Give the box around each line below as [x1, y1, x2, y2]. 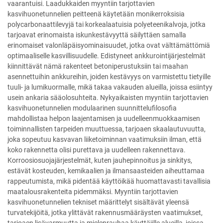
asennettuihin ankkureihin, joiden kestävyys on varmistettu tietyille [7, 73, 211, 81]
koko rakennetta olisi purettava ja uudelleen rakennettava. [7, 146, 186, 154]
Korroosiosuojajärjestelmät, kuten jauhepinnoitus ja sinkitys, [7, 156, 192, 165]
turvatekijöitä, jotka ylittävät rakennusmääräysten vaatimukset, [7, 209, 203, 217]
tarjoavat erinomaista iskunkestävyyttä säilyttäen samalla [7, 31, 186, 39]
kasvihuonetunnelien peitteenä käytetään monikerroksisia [7, 10, 185, 18]
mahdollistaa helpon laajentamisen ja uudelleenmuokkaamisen [7, 114, 200, 123]
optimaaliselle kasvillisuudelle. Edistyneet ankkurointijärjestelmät [7, 52, 206, 60]
